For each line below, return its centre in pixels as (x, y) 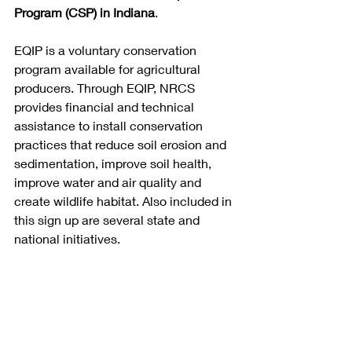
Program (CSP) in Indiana (84, 12)
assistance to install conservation (110, 125)
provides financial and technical (106, 106)
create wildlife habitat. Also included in (125, 201)
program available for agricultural (109, 69)
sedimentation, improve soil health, (114, 163)
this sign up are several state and (108, 220)
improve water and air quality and (109, 182)
